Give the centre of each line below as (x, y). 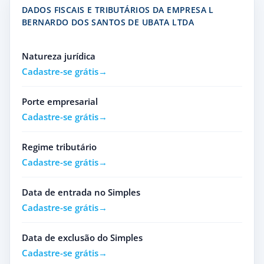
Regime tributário (59, 147)
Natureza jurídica (59, 56)
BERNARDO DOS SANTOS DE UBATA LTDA (108, 22)
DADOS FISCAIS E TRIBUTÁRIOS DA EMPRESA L (118, 10)
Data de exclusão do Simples (82, 237)
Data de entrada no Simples (81, 192)
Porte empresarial (60, 101)
